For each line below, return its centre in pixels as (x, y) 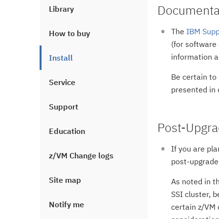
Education (67, 131)
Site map (65, 180)
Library (61, 9)
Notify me (66, 204)
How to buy (69, 33)
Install (61, 58)
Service (62, 82)
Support (64, 107)
